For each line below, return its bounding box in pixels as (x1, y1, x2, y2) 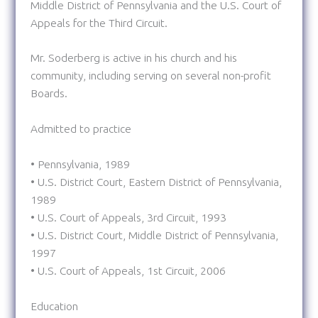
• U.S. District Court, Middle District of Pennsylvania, (30, 229, 278, 241)
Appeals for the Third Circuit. (30, 16, 168, 29)
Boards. (30, 87, 67, 100)
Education (30, 300, 78, 312)
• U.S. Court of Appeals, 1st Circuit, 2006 (30, 264, 226, 277)
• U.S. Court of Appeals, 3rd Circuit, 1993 (30, 211, 226, 224)
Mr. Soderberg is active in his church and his (30, 52, 237, 65)
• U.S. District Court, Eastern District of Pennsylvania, (30, 175, 282, 188)
